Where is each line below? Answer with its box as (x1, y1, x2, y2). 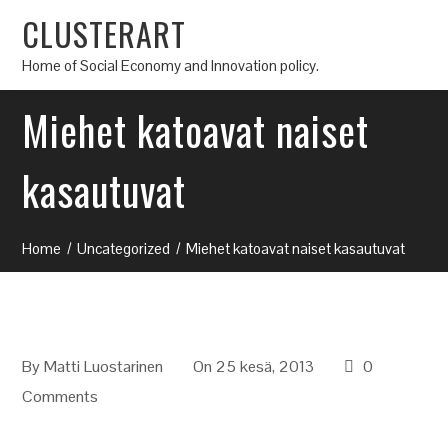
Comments (22, 386, 99, 407)
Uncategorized (77, 239, 171, 258)
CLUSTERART (22, 9, 187, 57)
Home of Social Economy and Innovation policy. (22, 55, 320, 75)
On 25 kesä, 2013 (193, 356, 315, 377)
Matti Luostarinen (44, 356, 164, 377)
